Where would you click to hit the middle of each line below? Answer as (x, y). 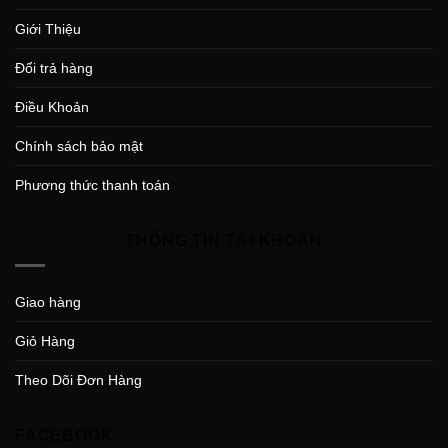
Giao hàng (48, 301)
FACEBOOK (64, 435)
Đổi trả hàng (54, 68)
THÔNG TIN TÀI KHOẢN (224, 241)
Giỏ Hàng (45, 340)
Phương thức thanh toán (92, 185)
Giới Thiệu (48, 29)
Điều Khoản (52, 107)
